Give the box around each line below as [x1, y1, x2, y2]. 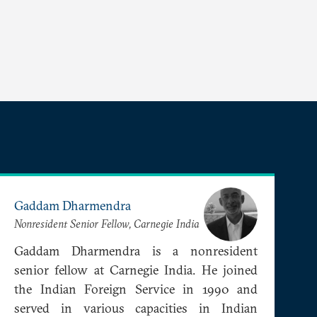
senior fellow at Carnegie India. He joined [14, 261, 258, 278]
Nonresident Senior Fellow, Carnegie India [14, 217, 199, 231]
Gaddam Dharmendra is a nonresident [14, 242, 258, 259]
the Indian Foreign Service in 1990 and [14, 280, 258, 297]
